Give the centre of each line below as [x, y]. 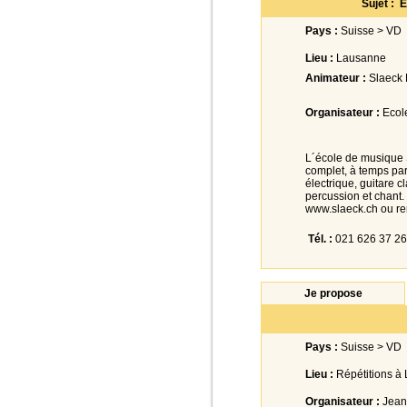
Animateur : [336, 78]
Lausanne [360, 58]
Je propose [333, 293]
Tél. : [320, 239]
